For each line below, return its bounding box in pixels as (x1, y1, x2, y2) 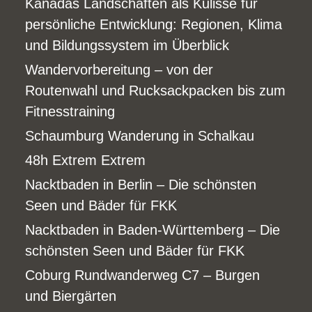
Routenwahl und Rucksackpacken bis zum (25, 82, 286, 98)
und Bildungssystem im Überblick (25, 37, 230, 53)
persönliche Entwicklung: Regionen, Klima (25, 16, 283, 32)
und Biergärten (25, 288, 117, 304)
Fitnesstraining (25, 103, 116, 119)
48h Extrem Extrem (25, 152, 146, 168)
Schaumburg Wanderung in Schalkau (25, 127, 255, 143)
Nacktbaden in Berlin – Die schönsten (25, 176, 257, 192)
